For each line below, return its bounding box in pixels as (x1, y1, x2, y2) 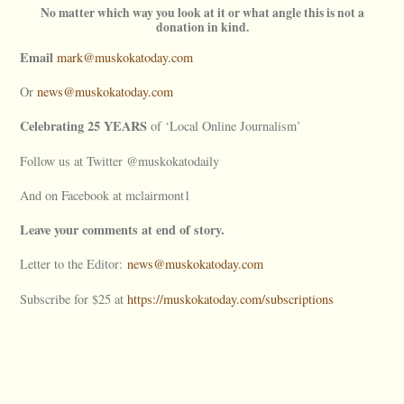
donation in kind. (155, 17, 249, 36)
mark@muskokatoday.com (57, 48, 194, 66)
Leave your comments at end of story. (20, 220, 225, 240)
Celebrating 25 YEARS (20, 116, 148, 136)
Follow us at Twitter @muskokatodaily (20, 151, 220, 170)
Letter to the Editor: (20, 255, 128, 273)
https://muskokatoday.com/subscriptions (127, 289, 335, 308)
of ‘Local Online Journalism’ (147, 117, 302, 135)
